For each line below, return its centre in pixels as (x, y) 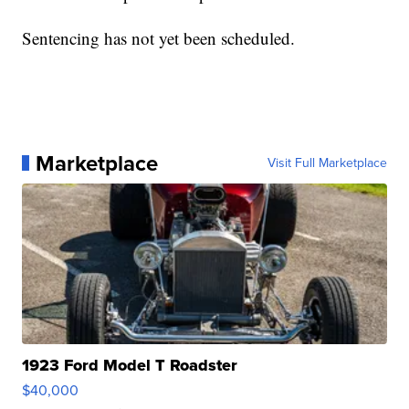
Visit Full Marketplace (327, 163)
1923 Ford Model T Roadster (130, 365)
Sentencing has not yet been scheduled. (159, 37)
